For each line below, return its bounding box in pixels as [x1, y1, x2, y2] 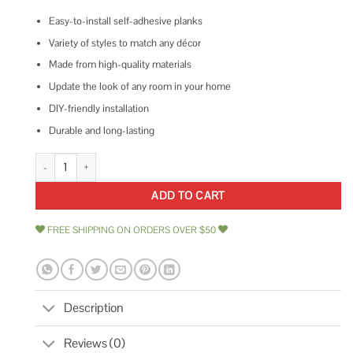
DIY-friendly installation [48, 101, 149, 115]
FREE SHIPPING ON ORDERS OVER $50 [45, 224, 218, 237]
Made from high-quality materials [48, 58, 191, 72]
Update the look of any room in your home [48, 80, 231, 94]
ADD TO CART [151, 188, 225, 203]
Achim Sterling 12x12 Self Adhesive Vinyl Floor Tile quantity [35, 153, 292, 167]
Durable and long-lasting [48, 123, 154, 137]
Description [64, 299, 124, 317]
